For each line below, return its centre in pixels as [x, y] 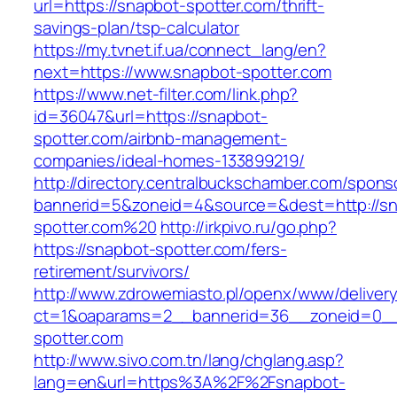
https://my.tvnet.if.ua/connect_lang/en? [180, 50]
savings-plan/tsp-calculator [137, 28]
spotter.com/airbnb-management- [160, 139]
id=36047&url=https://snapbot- [151, 117]
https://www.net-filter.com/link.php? [166, 94]
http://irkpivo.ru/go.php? [249, 227]
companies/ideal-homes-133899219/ [169, 161]
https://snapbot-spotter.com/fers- [160, 249]
